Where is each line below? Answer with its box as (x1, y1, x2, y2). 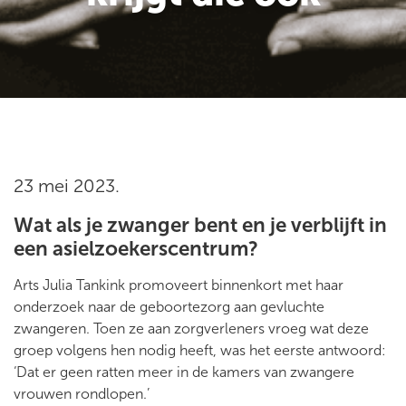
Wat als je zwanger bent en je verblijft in (14, 213, 387, 237)
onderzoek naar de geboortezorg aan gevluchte (14, 298, 324, 314)
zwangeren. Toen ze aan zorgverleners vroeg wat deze (14, 320, 369, 336)
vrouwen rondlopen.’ (14, 385, 150, 401)
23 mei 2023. (14, 175, 120, 196)
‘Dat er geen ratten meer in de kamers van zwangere (14, 363, 354, 380)
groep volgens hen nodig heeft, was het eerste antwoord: (14, 342, 386, 358)
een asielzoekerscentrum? (14, 237, 258, 260)
